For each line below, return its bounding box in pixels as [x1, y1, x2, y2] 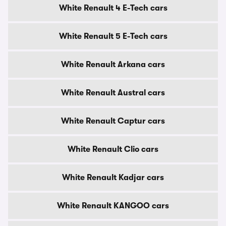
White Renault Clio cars [68, 145, 158, 154]
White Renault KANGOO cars [57, 201, 169, 210]
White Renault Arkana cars [61, 60, 165, 69]
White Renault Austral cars [61, 88, 165, 97]
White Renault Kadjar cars [62, 173, 164, 182]
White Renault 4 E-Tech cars [59, 4, 167, 13]
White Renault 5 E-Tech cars [59, 32, 167, 41]
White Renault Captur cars [61, 117, 165, 126]
